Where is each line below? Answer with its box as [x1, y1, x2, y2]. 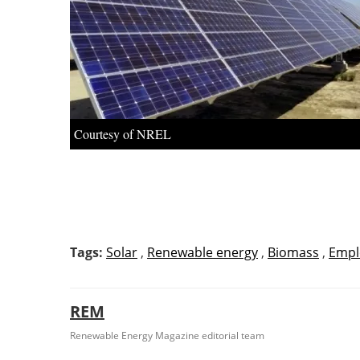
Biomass [268, 243, 319, 261]
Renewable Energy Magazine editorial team [70, 329, 264, 342]
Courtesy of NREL [74, 125, 171, 142]
